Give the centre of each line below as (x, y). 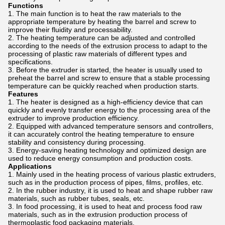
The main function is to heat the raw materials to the (99, 14)
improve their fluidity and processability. (70, 30)
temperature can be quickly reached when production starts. (103, 86)
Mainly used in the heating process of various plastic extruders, (116, 174)
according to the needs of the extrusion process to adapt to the (108, 46)
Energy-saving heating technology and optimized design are (111, 150)
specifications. (30, 62)
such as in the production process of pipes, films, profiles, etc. (106, 182)
